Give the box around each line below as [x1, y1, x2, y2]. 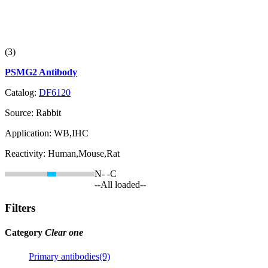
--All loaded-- [95, 179, 146, 190]
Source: [5, 108, 36, 118]
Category [5, 227, 45, 238]
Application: [5, 128, 54, 139]
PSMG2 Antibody [5, 67, 77, 78]
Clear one [45, 227, 83, 238]
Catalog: [5, 87, 39, 98]
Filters [5, 202, 35, 215]
